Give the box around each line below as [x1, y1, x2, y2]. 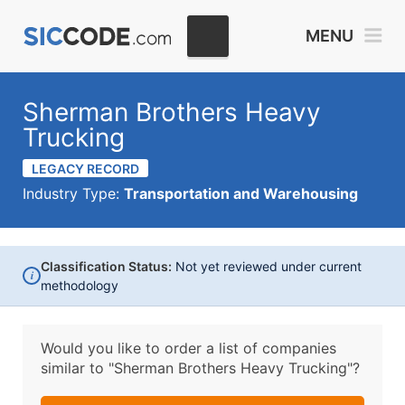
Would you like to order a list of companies [41, 339, 336, 357]
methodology [41, 278, 118, 293]
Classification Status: [41, 259, 172, 274]
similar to [41, 359, 108, 377]
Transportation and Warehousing [124, 184, 358, 202]
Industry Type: [23, 184, 124, 202]
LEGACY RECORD [32, 161, 139, 176]
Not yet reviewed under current [172, 259, 362, 274]
